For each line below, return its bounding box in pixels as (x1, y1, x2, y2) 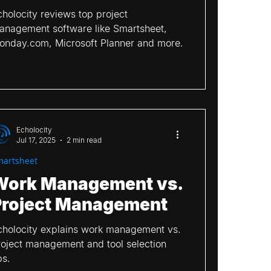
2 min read (67, 135, 102, 145)
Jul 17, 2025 (16, 135, 56, 145)
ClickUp (57, 24, 97, 36)
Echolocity (16, 125, 52, 134)
